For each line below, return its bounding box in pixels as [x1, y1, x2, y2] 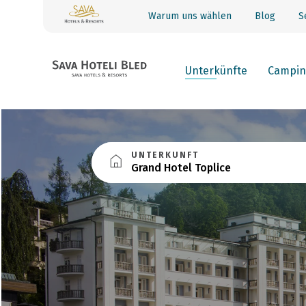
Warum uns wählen [148, 10, 232, 22]
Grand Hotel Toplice [131, 161, 232, 174]
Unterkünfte [185, 64, 247, 77]
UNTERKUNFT [131, 150, 199, 160]
